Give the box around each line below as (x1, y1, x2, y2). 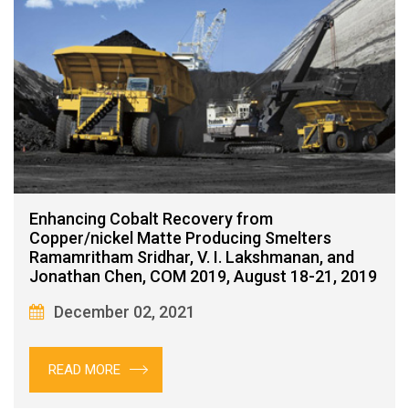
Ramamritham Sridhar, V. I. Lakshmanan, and (29, 247, 354, 267)
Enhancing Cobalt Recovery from (29, 209, 273, 229)
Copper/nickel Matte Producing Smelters (29, 228, 331, 248)
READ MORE (48, 362, 121, 379)
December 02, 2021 (54, 302, 195, 322)
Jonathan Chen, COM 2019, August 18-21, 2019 (29, 267, 377, 287)
